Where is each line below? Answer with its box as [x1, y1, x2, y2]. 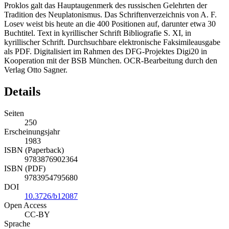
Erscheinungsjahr [4, 127, 60, 136]
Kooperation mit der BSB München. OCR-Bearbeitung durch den [4, 56, 217, 65]
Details [4, 85, 40, 99]
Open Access [4, 201, 47, 210]
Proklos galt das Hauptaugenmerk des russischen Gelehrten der [4, 1, 207, 10]
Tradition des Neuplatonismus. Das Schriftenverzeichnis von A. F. [4, 10, 217, 19]
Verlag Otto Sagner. [4, 65, 67, 75]
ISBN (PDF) [4, 164, 45, 173]
